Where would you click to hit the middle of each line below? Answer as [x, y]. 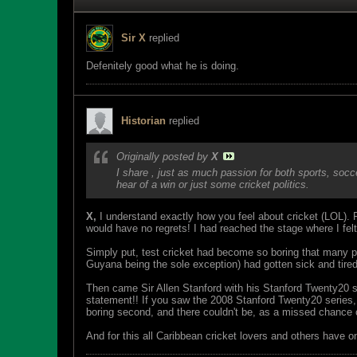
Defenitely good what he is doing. [163, 66]
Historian [143, 121]
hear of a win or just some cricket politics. [213, 184]
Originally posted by [164, 157]
